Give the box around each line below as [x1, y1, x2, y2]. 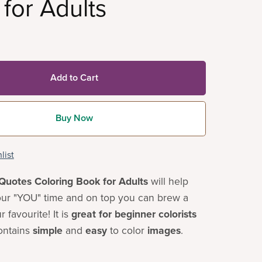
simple [32, 224, 63, 237]
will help [147, 175, 188, 188]
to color [106, 224, 147, 237]
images [147, 224, 181, 237]
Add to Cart [50, 72, 98, 84]
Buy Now [55, 112, 93, 125]
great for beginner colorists [71, 208, 196, 220]
